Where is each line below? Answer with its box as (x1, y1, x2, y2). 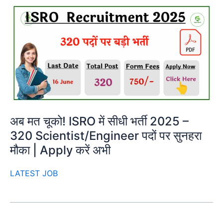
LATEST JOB (10, 168, 58, 179)
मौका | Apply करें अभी (10, 143, 111, 158)
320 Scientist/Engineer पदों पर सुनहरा (10, 128, 202, 143)
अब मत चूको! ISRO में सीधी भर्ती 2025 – (10, 114, 189, 129)
